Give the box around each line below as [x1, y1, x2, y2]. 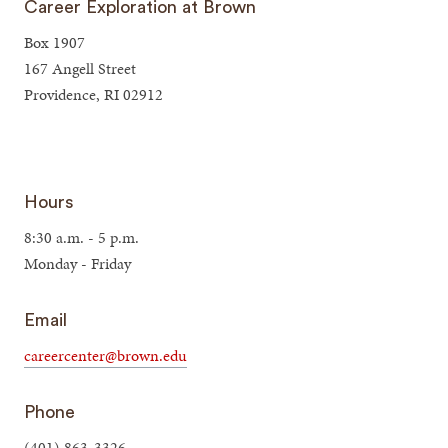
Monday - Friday [24, 252, 132, 276]
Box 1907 [24, 31, 86, 55]
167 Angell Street [24, 57, 137, 81]
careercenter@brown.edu [24, 344, 188, 368]
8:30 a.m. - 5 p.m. [24, 226, 140, 250]
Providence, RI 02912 [24, 83, 164, 107]
